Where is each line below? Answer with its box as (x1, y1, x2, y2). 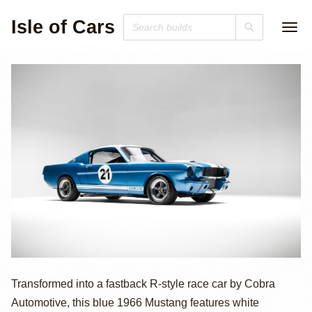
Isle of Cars (11, 17, 115, 38)
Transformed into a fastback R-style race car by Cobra (11, 276, 275, 290)
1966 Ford (24, 267, 172, 303)
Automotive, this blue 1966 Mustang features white (11, 295, 259, 309)
